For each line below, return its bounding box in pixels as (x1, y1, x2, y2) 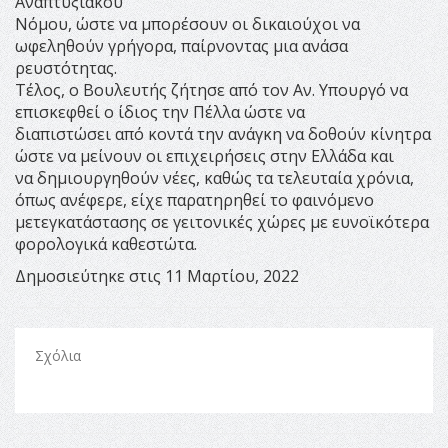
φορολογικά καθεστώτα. (15, 233, 197, 256)
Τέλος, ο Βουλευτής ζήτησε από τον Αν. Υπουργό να (15, 79, 408, 102)
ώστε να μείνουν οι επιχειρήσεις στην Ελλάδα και (15, 145, 394, 168)
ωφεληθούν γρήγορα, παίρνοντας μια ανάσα (15, 35, 348, 58)
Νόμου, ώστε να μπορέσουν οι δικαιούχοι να (15, 13, 360, 36)
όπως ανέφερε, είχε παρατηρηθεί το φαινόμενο (15, 189, 374, 212)
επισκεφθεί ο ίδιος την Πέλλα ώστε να (15, 101, 305, 124)
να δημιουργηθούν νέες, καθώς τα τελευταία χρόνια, (15, 167, 414, 190)
